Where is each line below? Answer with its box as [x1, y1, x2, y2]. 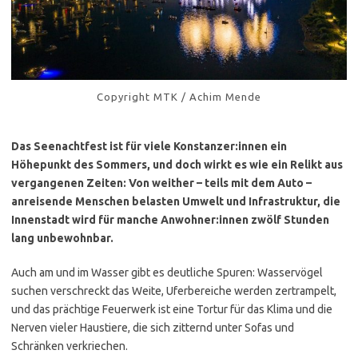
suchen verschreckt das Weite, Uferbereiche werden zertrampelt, [11, 284, 336, 297]
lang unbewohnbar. [11, 231, 113, 245]
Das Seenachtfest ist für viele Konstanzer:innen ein [11, 139, 287, 153]
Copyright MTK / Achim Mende [97, 90, 261, 102]
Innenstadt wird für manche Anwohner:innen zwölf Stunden [11, 213, 329, 226]
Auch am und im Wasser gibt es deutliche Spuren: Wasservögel [11, 265, 323, 279]
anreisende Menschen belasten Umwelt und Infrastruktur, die [11, 194, 340, 208]
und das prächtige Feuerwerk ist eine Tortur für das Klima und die [11, 302, 332, 316]
